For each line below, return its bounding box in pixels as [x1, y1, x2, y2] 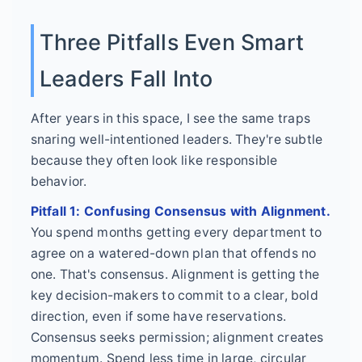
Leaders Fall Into [40, 65, 213, 93]
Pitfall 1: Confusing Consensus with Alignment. [30, 204, 330, 220]
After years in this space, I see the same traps [30, 110, 310, 126]
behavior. [30, 173, 87, 189]
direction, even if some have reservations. [30, 309, 286, 325]
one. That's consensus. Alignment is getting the [30, 267, 319, 283]
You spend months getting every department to [30, 225, 322, 241]
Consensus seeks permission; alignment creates [30, 330, 324, 346]
